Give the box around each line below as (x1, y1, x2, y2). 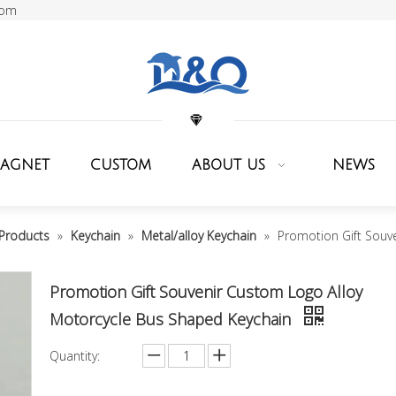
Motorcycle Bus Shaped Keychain (49, 308, 295, 330)
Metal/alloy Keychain (141, 227, 256, 244)
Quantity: (49, 347, 100, 364)
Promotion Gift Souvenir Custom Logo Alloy (49, 281, 362, 302)
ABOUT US (192, 157, 265, 173)
